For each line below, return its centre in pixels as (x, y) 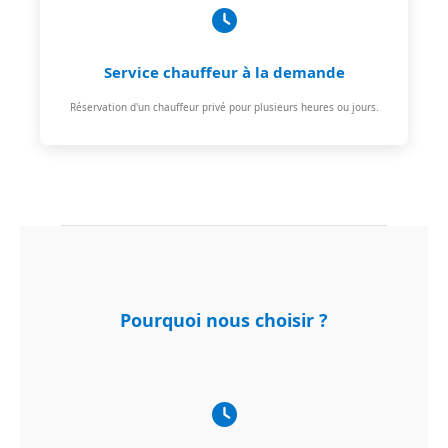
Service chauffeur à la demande (224, 71)
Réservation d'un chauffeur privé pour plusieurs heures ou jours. (224, 106)
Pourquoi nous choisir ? (224, 319)
